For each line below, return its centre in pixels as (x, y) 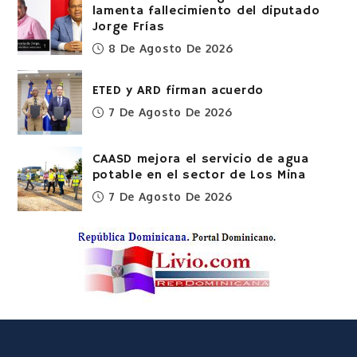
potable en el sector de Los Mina (199, 175)
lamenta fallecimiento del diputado (206, 11)
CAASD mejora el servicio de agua (200, 159)
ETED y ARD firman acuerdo (178, 90)
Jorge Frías (128, 27)
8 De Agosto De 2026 (171, 48)
